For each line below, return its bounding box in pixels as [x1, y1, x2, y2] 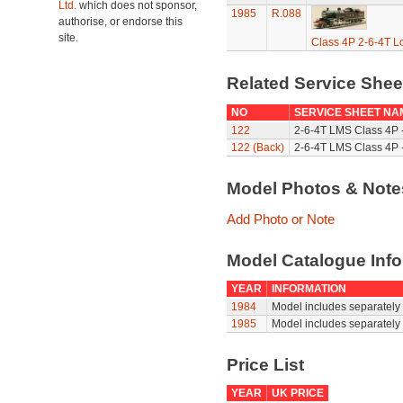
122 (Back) [230, 141, 284, 154]
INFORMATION [271, 282, 346, 295]
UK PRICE [271, 387, 324, 399]
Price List [226, 355, 304, 374]
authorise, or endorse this [58, 15, 183, 28]
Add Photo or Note [226, 211, 335, 227]
